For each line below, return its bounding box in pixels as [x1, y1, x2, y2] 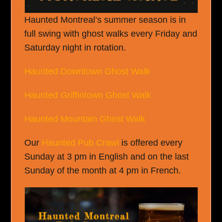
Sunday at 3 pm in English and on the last [24, 152, 189, 162]
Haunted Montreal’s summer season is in [24, 15, 186, 25]
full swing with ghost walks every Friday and [24, 29, 198, 39]
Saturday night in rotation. [24, 43, 126, 53]
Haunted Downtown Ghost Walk [24, 66, 151, 76]
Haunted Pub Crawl [42, 138, 119, 148]
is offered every [119, 138, 183, 148]
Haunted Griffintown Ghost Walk [24, 90, 152, 100]
